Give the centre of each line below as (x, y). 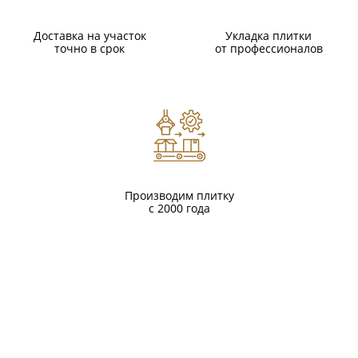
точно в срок (89, 49)
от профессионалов (268, 49)
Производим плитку (179, 196)
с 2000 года (179, 209)
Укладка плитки (268, 36)
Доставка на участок (89, 36)
